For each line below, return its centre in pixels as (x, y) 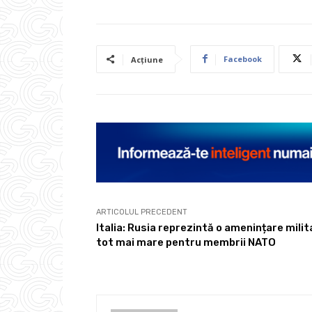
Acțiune (147, 59)
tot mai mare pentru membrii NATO (186, 242)
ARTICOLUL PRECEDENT (142, 212)
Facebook (243, 58)
